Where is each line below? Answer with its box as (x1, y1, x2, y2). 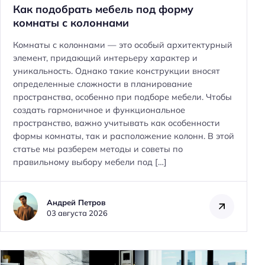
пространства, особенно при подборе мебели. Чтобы (13, 92, 232, 103)
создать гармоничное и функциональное (13, 105, 185, 116)
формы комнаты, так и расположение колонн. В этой (13, 131, 234, 142)
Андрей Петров (47, 198, 106, 208)
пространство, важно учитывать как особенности (13, 118, 220, 129)
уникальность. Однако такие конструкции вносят (13, 66, 220, 77)
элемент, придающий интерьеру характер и (13, 53, 198, 64)
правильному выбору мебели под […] (13, 157, 167, 168)
